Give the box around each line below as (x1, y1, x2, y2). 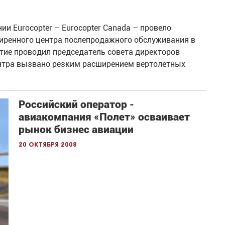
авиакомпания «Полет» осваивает (19, 110, 190, 123)
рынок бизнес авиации (19, 123, 134, 136)
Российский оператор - (19, 98, 135, 110)
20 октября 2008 (19, 141, 77, 148)
